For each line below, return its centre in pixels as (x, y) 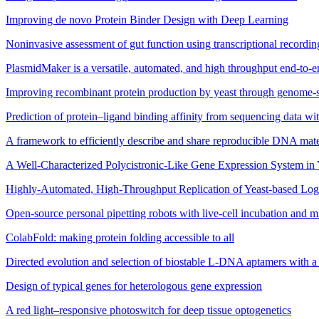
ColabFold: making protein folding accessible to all (120, 238)
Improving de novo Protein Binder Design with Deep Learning (147, 20)
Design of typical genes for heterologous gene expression (134, 286)
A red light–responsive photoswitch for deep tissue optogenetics (148, 310)
